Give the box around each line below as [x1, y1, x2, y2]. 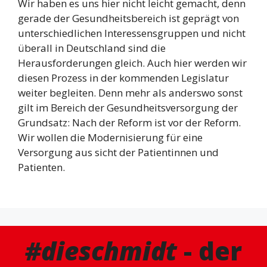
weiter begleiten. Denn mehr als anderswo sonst [18, 86, 243, 100]
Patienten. [18, 160, 65, 175]
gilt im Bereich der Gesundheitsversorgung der [18, 101, 238, 115]
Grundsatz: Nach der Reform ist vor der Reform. [18, 116, 241, 130]
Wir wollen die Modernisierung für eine [18, 131, 203, 145]
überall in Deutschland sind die [18, 41, 166, 55]
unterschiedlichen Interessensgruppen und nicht [18, 26, 246, 41]
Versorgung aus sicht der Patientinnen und [18, 145, 219, 160]
